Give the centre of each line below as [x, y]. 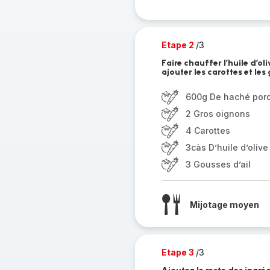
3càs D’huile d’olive [227, 147]
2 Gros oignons [218, 114]
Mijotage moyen [224, 204]
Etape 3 [178, 252]
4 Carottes [208, 130]
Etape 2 [178, 45]
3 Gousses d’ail [218, 164]
